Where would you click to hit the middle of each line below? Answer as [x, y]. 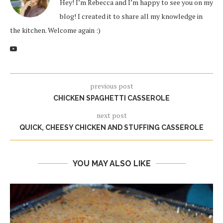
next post [111, 115]
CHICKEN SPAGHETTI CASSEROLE [111, 98]
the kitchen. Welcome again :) [55, 30]
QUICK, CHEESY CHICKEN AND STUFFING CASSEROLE [111, 128]
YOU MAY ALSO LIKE [111, 164]
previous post [111, 86]
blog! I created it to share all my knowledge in [131, 16]
